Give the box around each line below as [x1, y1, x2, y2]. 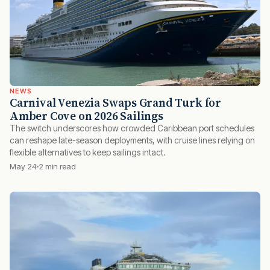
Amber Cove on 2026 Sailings [10, 108, 163, 124]
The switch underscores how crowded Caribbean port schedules [10, 123, 254, 134]
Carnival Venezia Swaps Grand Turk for [10, 95, 221, 111]
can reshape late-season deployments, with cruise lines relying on [10, 135, 255, 146]
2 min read [39, 162, 76, 172]
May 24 [10, 162, 37, 172]
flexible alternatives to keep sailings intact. [10, 147, 166, 158]
